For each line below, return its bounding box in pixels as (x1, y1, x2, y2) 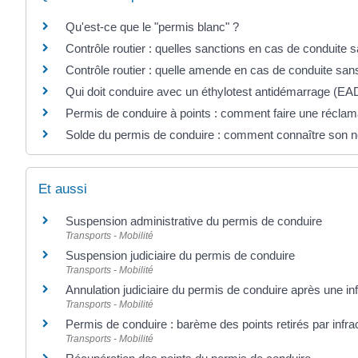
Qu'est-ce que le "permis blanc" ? (66, 20, 239, 34)
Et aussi (38, 181, 87, 197)
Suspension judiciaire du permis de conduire (66, 249, 295, 263)
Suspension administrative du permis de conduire (66, 214, 322, 229)
